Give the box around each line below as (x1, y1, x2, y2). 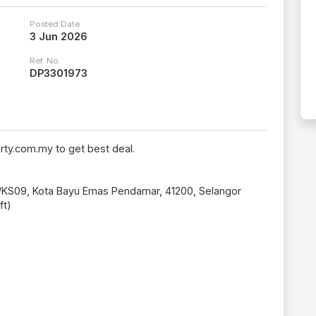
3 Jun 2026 (30, 30, 87, 43)
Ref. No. (30, 56, 61, 66)
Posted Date (30, 19, 80, 30)
